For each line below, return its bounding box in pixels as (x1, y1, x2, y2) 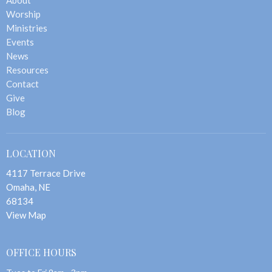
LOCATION (6, 146, 56, 160)
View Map (6, 209, 46, 221)
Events (6, 36, 34, 47)
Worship (6, 8, 41, 19)
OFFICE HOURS (6, 246, 76, 259)
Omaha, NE (6, 182, 50, 193)
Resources (6, 64, 49, 75)
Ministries (6, 22, 47, 33)
